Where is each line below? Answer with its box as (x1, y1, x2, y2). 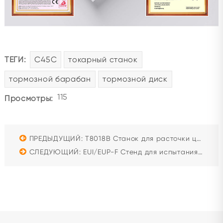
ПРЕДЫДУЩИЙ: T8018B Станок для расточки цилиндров (29, 134, 197, 142)
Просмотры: (4, 93, 53, 103)
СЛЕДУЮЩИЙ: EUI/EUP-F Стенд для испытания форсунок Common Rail (29, 147, 198, 156)
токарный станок (68, 54, 138, 64)
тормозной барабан (8, 74, 91, 84)
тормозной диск (102, 74, 168, 84)
